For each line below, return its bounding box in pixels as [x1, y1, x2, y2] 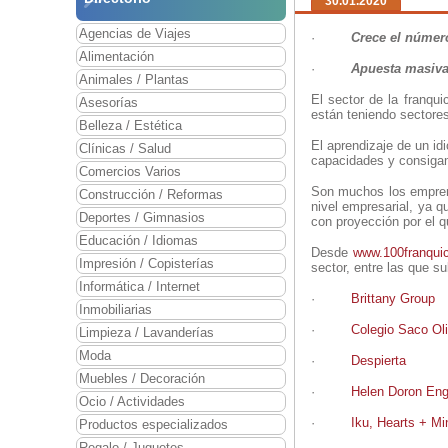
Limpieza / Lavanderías [79, 324, 214, 340]
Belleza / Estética [79, 117, 182, 133]
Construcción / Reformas [79, 186, 223, 202]
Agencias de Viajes [79, 25, 191, 41]
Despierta [351, 352, 410, 368]
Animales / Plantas [79, 71, 189, 87]
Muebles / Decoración [79, 370, 205, 386]
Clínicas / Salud [79, 140, 171, 156]
